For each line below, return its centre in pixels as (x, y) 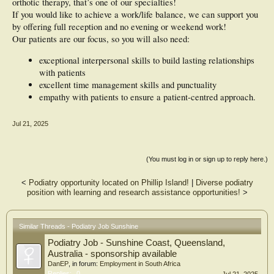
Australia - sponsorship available (112, 254)
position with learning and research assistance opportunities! (133, 193)
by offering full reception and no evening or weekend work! (119, 26)
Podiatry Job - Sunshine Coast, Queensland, (136, 243)
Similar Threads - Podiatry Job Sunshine (79, 227)
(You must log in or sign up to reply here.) (207, 159)
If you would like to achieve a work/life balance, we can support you (135, 14)
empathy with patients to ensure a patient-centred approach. (147, 97)
